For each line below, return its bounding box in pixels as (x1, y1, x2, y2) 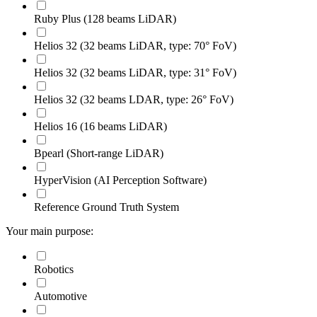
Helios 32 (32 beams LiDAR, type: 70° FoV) (34, 39, 236, 52)
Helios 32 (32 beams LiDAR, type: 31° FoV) (34, 66, 236, 79)
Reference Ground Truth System (34, 200, 179, 213)
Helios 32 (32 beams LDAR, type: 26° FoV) (34, 93, 234, 105)
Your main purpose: (6, 224, 93, 237)
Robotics (34, 263, 74, 275)
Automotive (34, 289, 87, 302)
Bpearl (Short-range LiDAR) (34, 146, 163, 159)
